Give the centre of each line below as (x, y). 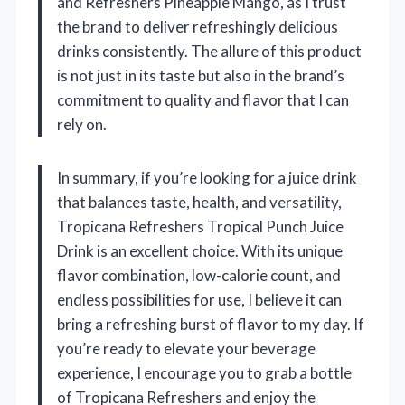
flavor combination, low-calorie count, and (199, 276)
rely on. (82, 125)
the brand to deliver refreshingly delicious (198, 27)
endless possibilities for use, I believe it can (199, 300)
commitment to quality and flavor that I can (203, 100)
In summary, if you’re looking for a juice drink (207, 178)
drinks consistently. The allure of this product (209, 52)
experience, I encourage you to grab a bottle (204, 373)
